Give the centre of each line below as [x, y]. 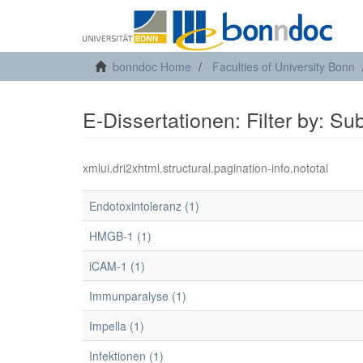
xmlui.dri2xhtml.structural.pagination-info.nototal [205, 168]
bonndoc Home [152, 66]
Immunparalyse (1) [138, 296]
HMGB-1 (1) [120, 236]
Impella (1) [117, 326]
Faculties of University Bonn [284, 66]
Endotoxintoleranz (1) [144, 206]
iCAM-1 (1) [117, 266]
